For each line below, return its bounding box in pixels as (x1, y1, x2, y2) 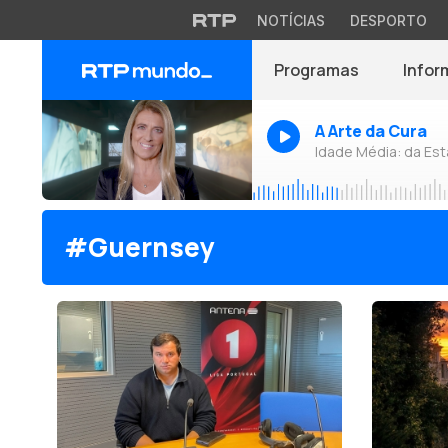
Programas (274, 59, 359, 81)
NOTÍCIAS (256, 12, 325, 29)
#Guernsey (64, 229, 215, 265)
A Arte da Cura (315, 120, 427, 142)
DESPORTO (349, 12, 427, 29)
